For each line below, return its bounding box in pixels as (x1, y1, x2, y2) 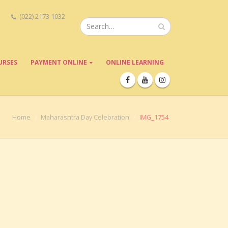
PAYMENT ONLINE (31, 58, 87, 67)
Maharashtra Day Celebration (41, 113, 129, 122)
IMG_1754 (139, 113, 168, 122)
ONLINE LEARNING (106, 58, 164, 67)
